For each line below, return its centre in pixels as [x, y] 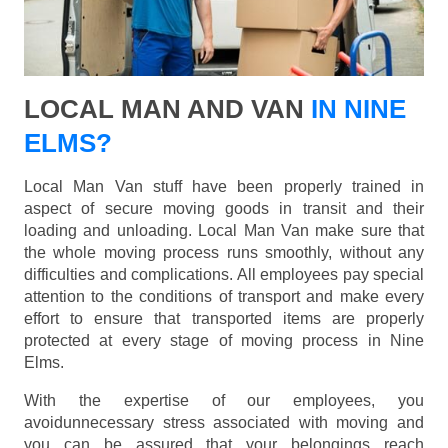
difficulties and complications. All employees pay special [224, 275]
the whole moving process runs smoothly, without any [224, 253]
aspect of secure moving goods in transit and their [224, 209]
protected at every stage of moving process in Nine [224, 341]
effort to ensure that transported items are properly [224, 319]
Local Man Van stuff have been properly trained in [224, 187]
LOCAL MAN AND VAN [164, 109]
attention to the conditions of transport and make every [224, 297]
